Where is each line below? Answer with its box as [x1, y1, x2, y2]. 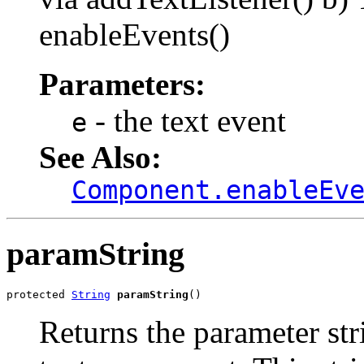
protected [6, 288, 71, 301]
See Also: [39, 140, 162, 175]
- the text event [87, 103, 286, 139]
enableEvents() [39, 17, 230, 53]
